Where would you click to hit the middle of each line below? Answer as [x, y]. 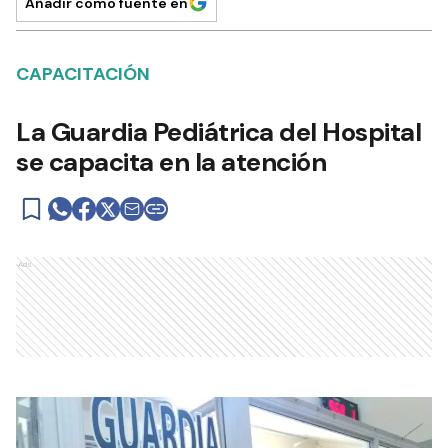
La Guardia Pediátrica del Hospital [218, 132]
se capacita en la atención [171, 162]
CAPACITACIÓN [83, 74]
